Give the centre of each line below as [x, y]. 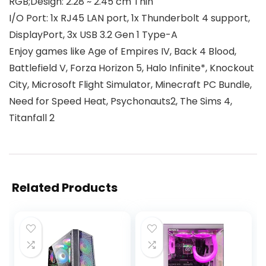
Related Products [65, 188]
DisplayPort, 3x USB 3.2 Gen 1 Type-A [93, 35]
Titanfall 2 [32, 118]
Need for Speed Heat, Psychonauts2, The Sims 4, [121, 102]
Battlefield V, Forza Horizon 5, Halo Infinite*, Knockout [132, 68]
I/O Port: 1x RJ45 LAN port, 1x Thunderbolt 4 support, [129, 18]
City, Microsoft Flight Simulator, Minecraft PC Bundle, [130, 85]
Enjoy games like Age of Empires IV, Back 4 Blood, [123, 52]
